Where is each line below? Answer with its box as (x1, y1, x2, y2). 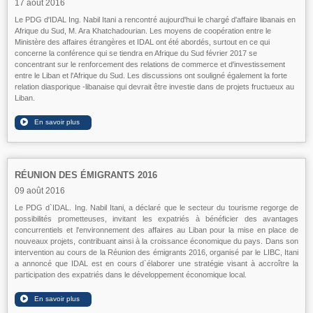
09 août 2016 (15, 186, 65, 196)
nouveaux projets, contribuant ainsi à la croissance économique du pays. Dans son (15, 237, 298, 245)
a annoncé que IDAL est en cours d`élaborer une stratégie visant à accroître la (15, 259, 298, 268)
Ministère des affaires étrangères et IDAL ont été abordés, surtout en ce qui (15, 38, 270, 46)
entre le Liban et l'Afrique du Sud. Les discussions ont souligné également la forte (15, 71, 287, 80)
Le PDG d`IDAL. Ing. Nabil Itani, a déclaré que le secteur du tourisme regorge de (15, 203, 298, 212)
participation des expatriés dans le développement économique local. (15, 270, 247, 279)
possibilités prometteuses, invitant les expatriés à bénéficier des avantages (15, 214, 298, 223)
